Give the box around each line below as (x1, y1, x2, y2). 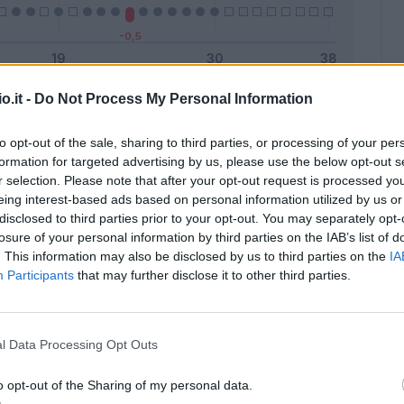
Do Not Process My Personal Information (34, 90, 313, 106)
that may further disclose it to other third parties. (74, 267, 351, 282)
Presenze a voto (138, 104, 242, 120)
